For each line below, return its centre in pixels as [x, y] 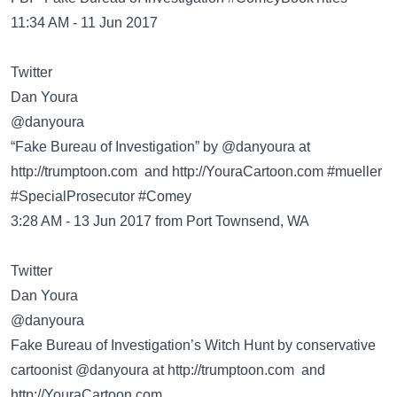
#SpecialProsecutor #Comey [101, 196]
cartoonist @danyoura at [89, 370]
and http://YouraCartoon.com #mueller [260, 171]
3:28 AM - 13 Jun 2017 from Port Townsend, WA [160, 221]
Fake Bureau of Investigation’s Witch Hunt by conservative [193, 345]
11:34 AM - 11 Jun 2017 [84, 23]
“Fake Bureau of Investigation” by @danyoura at [160, 147]
